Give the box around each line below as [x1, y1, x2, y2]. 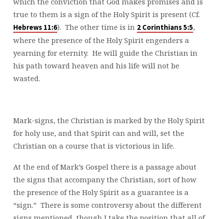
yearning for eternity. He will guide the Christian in [13, 48, 197, 58]
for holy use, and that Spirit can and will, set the [13, 128, 184, 138]
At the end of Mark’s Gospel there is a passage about [13, 161, 197, 172]
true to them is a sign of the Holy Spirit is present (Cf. [13, 9, 200, 20]
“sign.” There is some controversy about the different [13, 199, 202, 210]
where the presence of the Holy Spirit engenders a [13, 35, 189, 45]
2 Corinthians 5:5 [136, 23, 193, 32]
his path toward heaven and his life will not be [13, 61, 179, 71]
